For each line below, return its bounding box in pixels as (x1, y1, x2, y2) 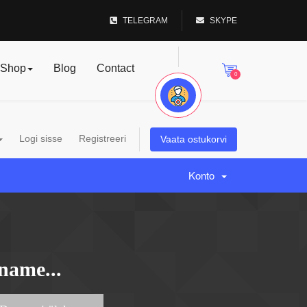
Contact (97, 62, 134, 74)
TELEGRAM (123, 16, 168, 25)
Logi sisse (19, 133, 62, 145)
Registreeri (79, 133, 126, 145)
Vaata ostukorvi (160, 134, 227, 145)
